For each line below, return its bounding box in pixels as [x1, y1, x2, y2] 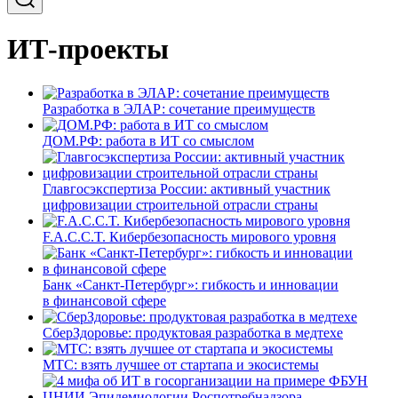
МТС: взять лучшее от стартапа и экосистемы [43, 356, 319, 372]
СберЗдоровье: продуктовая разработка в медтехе [43, 324, 343, 340]
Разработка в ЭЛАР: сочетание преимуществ [43, 100, 315, 116]
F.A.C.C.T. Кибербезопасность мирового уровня [43, 228, 336, 244]
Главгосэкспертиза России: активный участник [43, 180, 330, 196]
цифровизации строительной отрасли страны [43, 196, 318, 212]
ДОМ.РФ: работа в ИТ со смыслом [43, 132, 254, 148]
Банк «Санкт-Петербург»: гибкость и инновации [43, 276, 338, 292]
